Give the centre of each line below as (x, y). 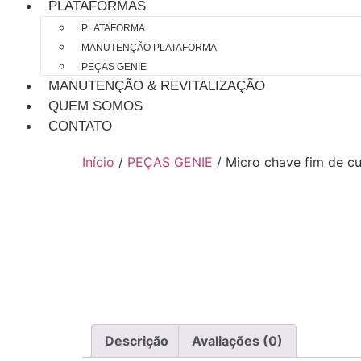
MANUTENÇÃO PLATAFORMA (149, 48)
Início (98, 162)
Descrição (137, 340)
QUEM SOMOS (95, 106)
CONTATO (80, 126)
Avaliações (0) (237, 340)
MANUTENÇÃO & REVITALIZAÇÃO (157, 86)
